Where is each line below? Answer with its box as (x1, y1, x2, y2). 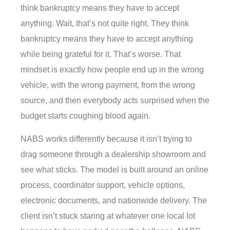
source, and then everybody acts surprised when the (21, 96, 209, 105)
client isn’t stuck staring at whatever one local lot (21, 211, 195, 220)
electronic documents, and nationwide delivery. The (21, 196, 207, 205)
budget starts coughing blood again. (21, 111, 150, 121)
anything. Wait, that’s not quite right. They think (21, 19, 189, 28)
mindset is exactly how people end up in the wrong (21, 65, 204, 74)
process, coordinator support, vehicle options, (21, 180, 185, 189)
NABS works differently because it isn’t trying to (21, 134, 192, 143)
